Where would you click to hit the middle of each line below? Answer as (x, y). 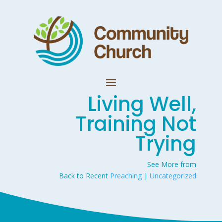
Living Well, (142, 104)
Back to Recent (85, 176)
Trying (166, 144)
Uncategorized (173, 176)
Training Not (136, 124)
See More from (172, 164)
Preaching (126, 176)
